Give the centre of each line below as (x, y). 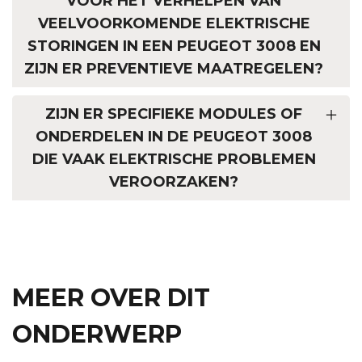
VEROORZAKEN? (174, 182)
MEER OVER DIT (111, 298)
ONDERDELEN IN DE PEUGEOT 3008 (174, 137)
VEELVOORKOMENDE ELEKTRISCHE (174, 24)
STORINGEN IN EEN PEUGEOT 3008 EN (174, 46)
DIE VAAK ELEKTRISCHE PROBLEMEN (174, 160)
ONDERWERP (97, 335)
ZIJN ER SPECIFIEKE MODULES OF (174, 114)
